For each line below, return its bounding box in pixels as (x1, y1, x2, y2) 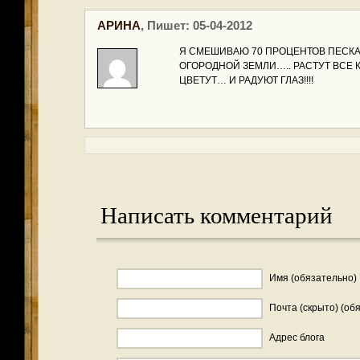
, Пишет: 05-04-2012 (141, 18, 252, 32)
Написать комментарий (100, 198, 333, 230)
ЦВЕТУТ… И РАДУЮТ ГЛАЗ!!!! (179, 75, 313, 86)
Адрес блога (269, 332, 325, 343)
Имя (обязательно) (269, 272, 357, 284)
